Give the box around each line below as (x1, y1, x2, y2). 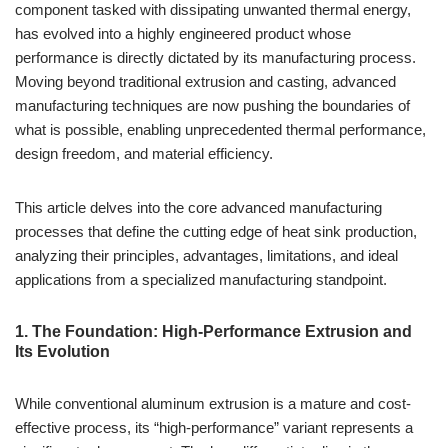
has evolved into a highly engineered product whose (15, 24, 351, 42)
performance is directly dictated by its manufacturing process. (15, 48, 416, 66)
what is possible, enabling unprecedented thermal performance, (15, 120, 426, 138)
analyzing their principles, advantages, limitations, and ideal (15, 246, 398, 264)
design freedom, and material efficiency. (15, 144, 273, 162)
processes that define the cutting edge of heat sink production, (15, 222, 417, 240)
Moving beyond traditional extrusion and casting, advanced (15, 72, 396, 90)
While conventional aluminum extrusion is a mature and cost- (15, 394, 411, 412)
